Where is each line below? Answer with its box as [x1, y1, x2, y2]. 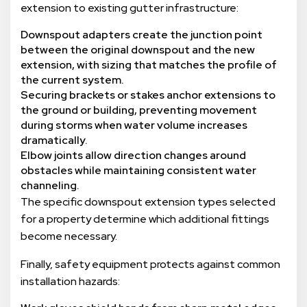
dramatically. [21, 133, 90, 148]
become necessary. [21, 229, 117, 244]
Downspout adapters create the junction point [21, 27, 262, 42]
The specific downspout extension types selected [21, 195, 275, 210]
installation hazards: [21, 274, 120, 289]
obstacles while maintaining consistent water [21, 163, 256, 178]
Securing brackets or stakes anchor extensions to [21, 88, 275, 103]
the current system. [21, 73, 126, 88]
